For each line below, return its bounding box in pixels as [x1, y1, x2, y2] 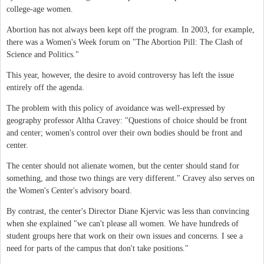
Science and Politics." [6, 49, 79, 59]
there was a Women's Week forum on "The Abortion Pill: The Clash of [6, 37, 243, 47]
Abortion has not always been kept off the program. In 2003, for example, [6, 25, 255, 34]
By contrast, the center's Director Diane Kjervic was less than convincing [6, 206, 249, 216]
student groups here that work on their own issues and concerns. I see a [6, 231, 243, 240]
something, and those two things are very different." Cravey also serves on [6, 173, 255, 183]
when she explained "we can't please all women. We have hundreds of [6, 219, 239, 228]
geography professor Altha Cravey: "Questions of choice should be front [6, 115, 247, 125]
